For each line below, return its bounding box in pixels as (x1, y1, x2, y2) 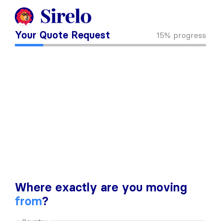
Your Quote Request (15, 29, 110, 41)
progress (173, 30, 206, 40)
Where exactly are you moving (15, 180, 187, 195)
